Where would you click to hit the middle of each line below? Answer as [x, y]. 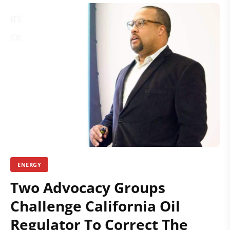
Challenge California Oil [95, 206]
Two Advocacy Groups [88, 187]
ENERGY [29, 164]
